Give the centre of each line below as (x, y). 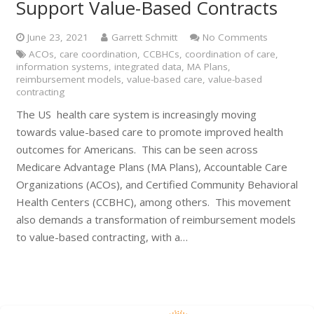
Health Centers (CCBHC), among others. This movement (153, 202)
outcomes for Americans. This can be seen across (137, 149)
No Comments (235, 37)
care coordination (98, 54)
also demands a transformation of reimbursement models (156, 219)
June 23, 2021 (58, 37)
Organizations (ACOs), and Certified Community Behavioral (157, 184)
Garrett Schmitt (144, 37)
